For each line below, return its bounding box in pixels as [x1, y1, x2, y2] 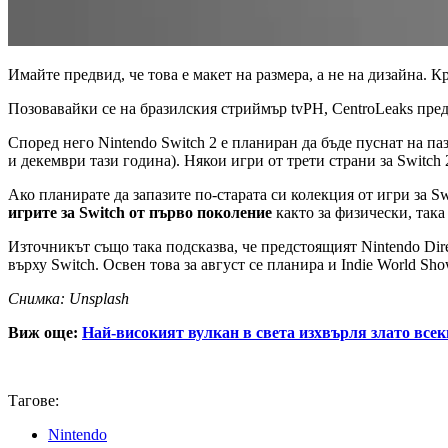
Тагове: [8, 392, 59, 410]
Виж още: [8, 324, 78, 342]
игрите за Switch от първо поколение [8, 204, 272, 222]
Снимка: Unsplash [8, 290, 129, 308]
